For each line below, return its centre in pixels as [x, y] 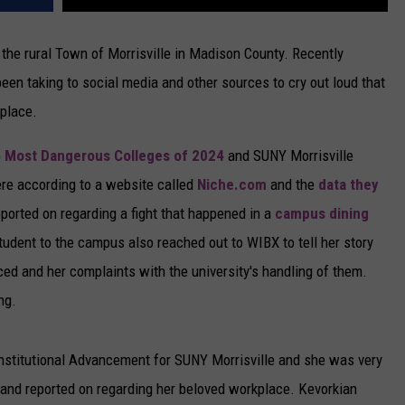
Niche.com [232, 185]
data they [348, 185]
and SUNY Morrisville [289, 156]
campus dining [322, 214]
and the [292, 185]
